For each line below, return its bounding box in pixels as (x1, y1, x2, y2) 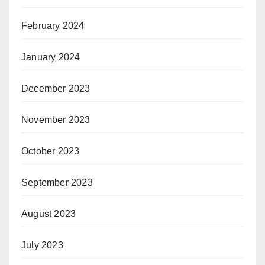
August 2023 (21, 208, 76, 219)
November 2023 (21, 114, 91, 125)
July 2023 (21, 240, 63, 250)
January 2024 (21, 51, 80, 62)
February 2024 (21, 20, 85, 31)
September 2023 (21, 177, 93, 188)
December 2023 (21, 83, 91, 93)
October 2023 (21, 146, 80, 156)
